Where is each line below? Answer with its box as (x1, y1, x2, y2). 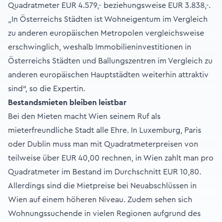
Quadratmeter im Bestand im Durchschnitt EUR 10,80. (8, 168, 201, 176)
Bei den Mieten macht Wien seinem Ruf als (8, 112, 161, 121)
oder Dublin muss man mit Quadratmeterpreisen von (8, 140, 198, 149)
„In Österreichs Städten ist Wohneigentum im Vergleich (8, 15, 208, 24)
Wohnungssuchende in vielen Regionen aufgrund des (8, 210, 201, 218)
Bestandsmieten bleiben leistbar (8, 99, 126, 107)
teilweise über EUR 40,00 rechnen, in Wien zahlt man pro (8, 154, 214, 163)
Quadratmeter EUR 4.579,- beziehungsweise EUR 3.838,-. (8, 1, 211, 10)
